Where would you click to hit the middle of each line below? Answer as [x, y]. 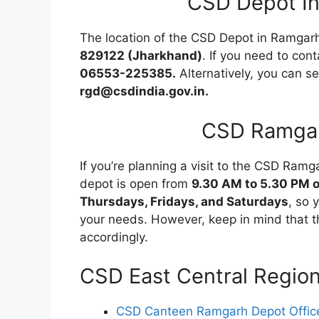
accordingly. [114, 237]
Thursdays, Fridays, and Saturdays [184, 201]
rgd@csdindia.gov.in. [144, 91]
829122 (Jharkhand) [141, 56]
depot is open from [136, 183]
